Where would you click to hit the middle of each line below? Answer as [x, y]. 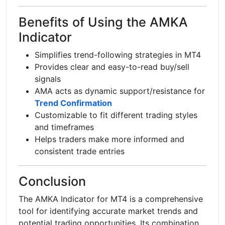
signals [48, 79]
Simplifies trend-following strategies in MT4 [118, 54]
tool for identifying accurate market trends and [108, 211]
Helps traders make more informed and [109, 139]
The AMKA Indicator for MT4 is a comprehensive [111, 199]
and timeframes [64, 127]
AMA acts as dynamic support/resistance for [120, 91]
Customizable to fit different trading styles [116, 115]
